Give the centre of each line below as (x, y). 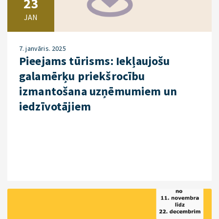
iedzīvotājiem (55, 106)
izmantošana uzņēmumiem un (98, 91)
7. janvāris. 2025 (43, 48)
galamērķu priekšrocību (82, 76)
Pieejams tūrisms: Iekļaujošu (95, 61)
